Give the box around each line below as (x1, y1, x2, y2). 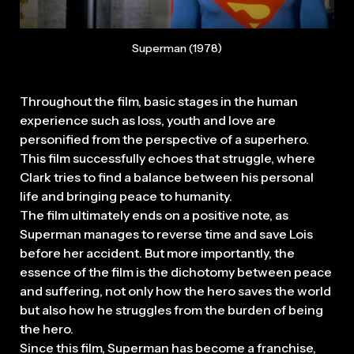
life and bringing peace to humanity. (20, 187, 232, 204)
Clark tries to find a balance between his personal (20, 168, 314, 185)
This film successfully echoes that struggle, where (20, 149, 315, 166)
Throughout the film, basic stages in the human (20, 92, 298, 109)
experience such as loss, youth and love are (20, 111, 276, 128)
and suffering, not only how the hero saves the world (20, 282, 331, 299)
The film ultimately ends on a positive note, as (20, 206, 288, 223)
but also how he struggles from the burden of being (20, 301, 323, 318)
